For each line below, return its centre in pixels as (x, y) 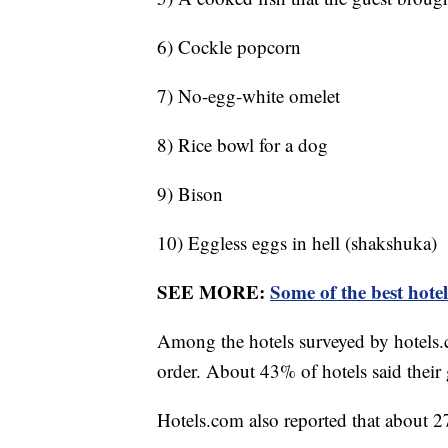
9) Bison (190, 194)
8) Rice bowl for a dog (242, 145)
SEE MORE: (213, 292)
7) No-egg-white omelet (251, 96)
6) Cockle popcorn (229, 47)
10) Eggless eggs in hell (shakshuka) (297, 243)
